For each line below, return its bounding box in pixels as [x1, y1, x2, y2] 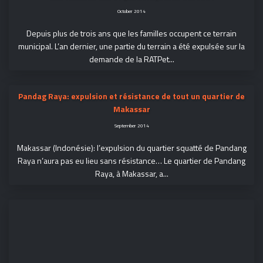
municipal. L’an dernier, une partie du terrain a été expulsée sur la [18, 40, 245, 53]
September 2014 [114, 122, 149, 130]
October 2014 [117, 7, 146, 15]
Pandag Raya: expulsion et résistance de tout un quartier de [18, 90, 245, 103]
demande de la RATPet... [89, 53, 174, 66]
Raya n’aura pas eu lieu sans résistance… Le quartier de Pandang [18, 154, 245, 167]
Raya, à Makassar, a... [95, 167, 168, 180]
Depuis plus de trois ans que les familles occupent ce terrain [26, 27, 237, 40]
